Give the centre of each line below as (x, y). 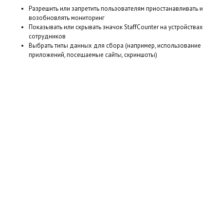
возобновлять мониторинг (66, 18)
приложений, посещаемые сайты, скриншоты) (93, 55)
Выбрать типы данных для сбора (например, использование (115, 45)
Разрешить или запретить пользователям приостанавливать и (116, 9)
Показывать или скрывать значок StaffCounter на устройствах (116, 27)
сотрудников (47, 36)
